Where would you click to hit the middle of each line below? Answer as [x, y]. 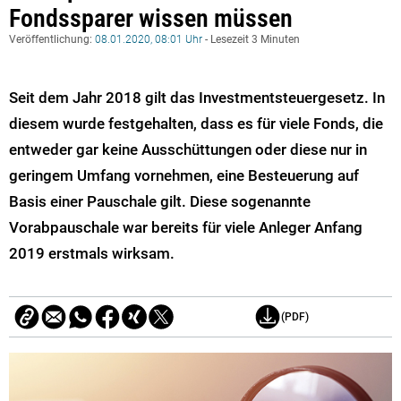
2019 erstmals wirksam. [92, 253]
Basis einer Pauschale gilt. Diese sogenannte [160, 201]
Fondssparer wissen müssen [151, 18]
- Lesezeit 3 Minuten [251, 39]
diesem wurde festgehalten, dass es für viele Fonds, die [196, 123]
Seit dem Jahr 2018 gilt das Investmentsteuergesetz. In [197, 97]
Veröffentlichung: [52, 39]
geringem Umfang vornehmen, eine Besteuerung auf [184, 175]
